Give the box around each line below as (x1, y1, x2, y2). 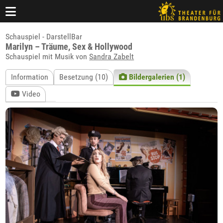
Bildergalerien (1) (127, 72, 186, 82)
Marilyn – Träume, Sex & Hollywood (5, 41, 133, 52)
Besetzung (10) (59, 72, 109, 82)
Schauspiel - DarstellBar (5, 32, 83, 41)
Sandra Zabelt (89, 52, 134, 61)
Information (11, 72, 49, 82)
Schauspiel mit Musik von (5, 52, 90, 61)
